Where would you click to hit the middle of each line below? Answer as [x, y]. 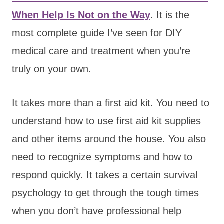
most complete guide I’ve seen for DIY [97, 33]
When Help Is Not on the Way [81, 15]
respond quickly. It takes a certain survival [105, 175]
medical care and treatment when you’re [101, 51]
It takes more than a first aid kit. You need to [111, 103]
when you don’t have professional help [97, 211]
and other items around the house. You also [109, 139]
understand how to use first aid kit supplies [106, 121]
